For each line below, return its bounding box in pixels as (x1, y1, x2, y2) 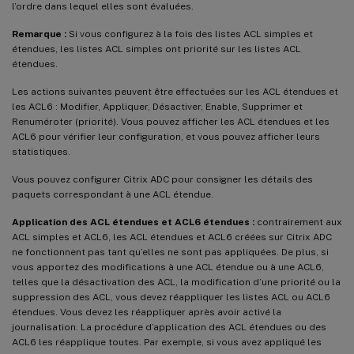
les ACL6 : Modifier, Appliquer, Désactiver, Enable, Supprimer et (12, 100, 303, 112)
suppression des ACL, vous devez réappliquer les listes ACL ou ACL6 (12, 291, 330, 303)
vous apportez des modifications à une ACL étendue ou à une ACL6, (12, 261, 324, 273)
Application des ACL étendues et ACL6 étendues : (12, 216, 254, 228)
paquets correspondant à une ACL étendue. (12, 188, 213, 200)
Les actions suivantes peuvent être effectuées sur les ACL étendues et (12, 85, 338, 97)
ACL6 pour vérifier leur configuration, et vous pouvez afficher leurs (12, 130, 320, 142)
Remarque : (12, 28, 66, 40)
